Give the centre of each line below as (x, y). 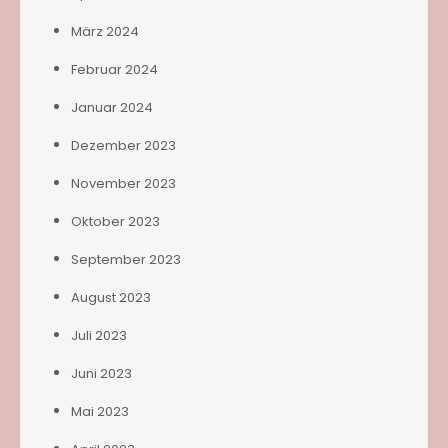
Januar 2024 (112, 108)
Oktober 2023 (115, 222)
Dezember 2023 (123, 146)
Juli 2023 (99, 336)
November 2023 (123, 184)
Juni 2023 (101, 374)
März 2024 (105, 32)
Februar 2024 (114, 70)
